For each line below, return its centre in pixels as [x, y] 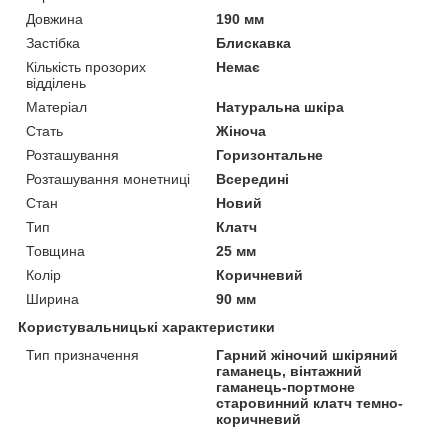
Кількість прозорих [86, 67]
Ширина [52, 299]
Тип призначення [82, 355]
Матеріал [56, 107]
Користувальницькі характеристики [146, 327]
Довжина [54, 19]
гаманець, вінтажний [289, 371]
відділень [56, 83]
